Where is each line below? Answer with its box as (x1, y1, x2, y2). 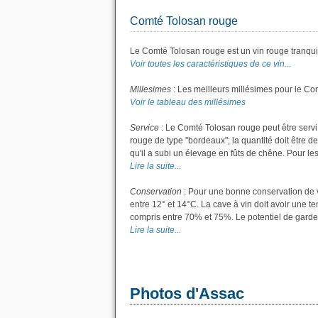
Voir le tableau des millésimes (130, 97, 246, 107)
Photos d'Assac (130, 285, 244, 302)
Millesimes (130, 84, 171, 94)
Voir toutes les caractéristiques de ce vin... (130, 59, 291, 69)
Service (130, 123, 159, 133)
